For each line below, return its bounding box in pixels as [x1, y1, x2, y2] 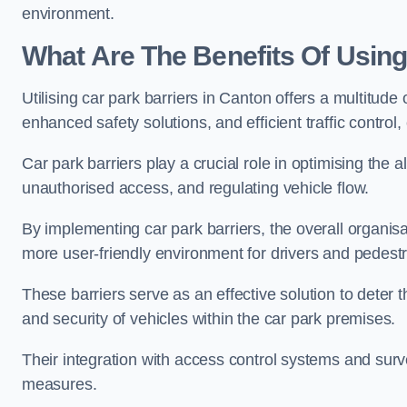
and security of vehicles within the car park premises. [22, 310, 396, 328]
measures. [22, 375, 97, 393]
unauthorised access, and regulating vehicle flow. [22, 179, 370, 197]
